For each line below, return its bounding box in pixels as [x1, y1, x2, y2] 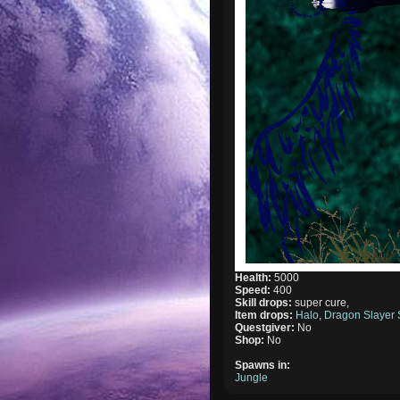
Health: [235, 271, 275, 284]
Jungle [235, 371, 269, 384]
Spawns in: [235, 358, 291, 371]
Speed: [235, 283, 274, 296]
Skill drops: [235, 296, 296, 309]
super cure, [295, 296, 350, 309]
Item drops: [235, 308, 296, 321]
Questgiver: [235, 321, 298, 334]
